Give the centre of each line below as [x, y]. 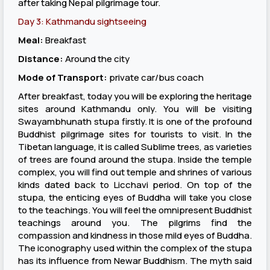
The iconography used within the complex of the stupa [135, 248]
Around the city [96, 59]
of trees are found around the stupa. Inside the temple [135, 159]
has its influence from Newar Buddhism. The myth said [135, 261]
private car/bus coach [155, 77]
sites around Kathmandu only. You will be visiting [135, 109]
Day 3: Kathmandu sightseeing [82, 21]
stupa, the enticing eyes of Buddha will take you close [135, 197]
